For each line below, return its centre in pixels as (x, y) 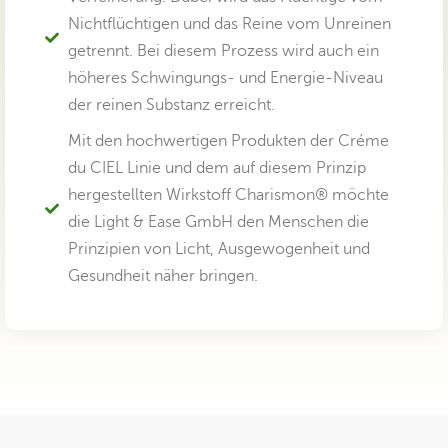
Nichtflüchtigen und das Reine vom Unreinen (229, 23)
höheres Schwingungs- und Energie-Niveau (225, 77)
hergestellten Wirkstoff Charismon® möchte (228, 194)
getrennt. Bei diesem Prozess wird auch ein (223, 50)
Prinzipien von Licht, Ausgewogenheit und (218, 248)
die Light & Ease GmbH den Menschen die (218, 221)
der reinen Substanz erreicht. (171, 104)
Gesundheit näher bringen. (162, 275)
